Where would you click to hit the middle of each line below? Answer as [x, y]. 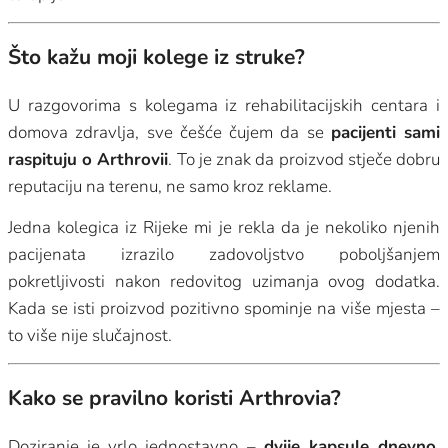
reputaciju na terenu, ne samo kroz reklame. [170, 186]
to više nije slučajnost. [90, 335]
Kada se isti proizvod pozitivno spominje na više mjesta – [224, 308]
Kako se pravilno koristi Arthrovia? [174, 398]
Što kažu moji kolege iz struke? [156, 57]
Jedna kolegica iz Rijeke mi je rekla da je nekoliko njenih [224, 227]
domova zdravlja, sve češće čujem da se [169, 132]
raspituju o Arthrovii [88, 159]
